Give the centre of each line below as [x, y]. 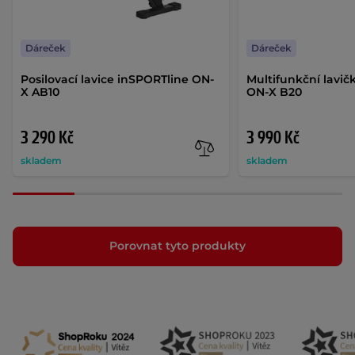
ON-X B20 [275, 92]
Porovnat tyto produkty [177, 246]
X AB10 [40, 92]
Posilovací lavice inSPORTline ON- [117, 79]
